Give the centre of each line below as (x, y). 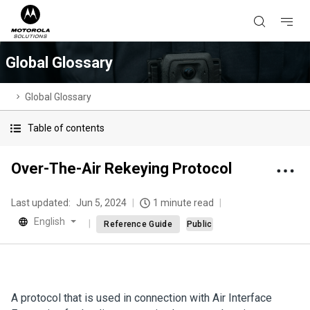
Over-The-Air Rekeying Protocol (121, 168)
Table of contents (66, 128)
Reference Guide (138, 224)
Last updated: (41, 203)
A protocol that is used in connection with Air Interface (142, 298)
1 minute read (183, 203)
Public (199, 224)
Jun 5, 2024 (101, 203)
